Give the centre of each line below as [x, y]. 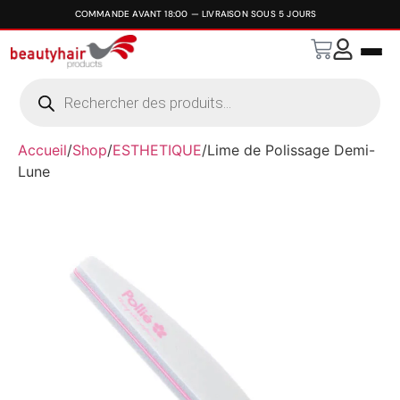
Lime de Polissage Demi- [291, 150]
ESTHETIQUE [157, 150]
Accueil [42, 150]
